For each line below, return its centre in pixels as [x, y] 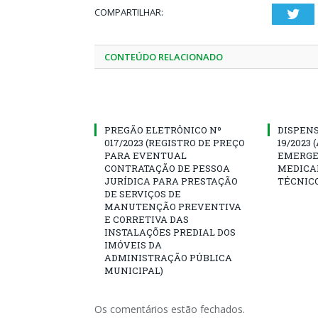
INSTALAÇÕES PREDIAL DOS [170, 232]
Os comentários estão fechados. [170, 309]
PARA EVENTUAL [146, 155]
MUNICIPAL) [134, 270]
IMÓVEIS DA [133, 245]
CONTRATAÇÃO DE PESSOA [167, 168]
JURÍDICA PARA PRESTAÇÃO [171, 181]
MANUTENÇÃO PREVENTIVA [173, 207]
